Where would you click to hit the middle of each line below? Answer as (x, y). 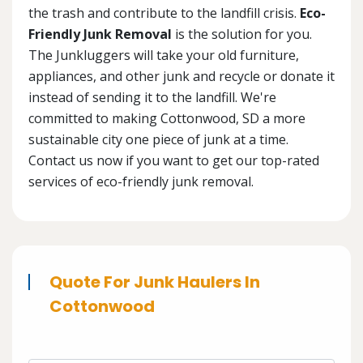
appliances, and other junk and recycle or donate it (181, 77)
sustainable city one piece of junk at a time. (158, 140)
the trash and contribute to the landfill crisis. (164, 13)
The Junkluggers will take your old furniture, (164, 56)
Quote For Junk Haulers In (155, 282)
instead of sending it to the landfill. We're (152, 98)
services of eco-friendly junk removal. (141, 182)
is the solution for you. (242, 34)
